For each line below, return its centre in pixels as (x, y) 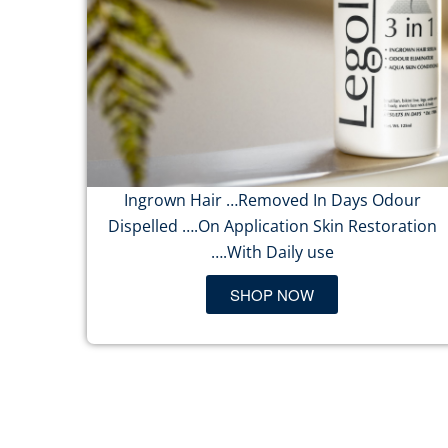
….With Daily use (272, 252)
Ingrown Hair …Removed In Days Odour (272, 200)
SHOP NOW (272, 294)
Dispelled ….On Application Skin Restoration (272, 226)
